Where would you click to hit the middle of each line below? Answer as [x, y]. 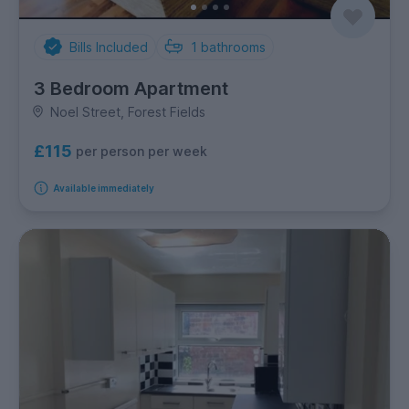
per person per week [142, 152]
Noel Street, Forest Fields [127, 111]
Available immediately [103, 188]
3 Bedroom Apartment [131, 88]
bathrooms [233, 47]
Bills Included [108, 47]
